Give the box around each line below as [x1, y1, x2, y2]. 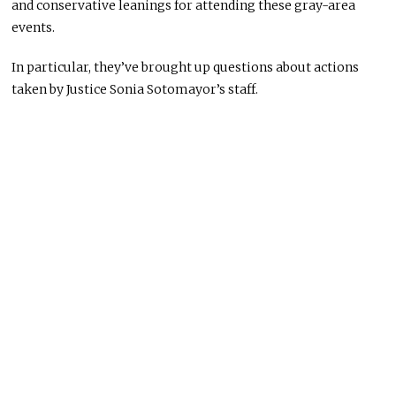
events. [11, 19, 56, 35]
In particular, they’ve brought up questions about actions [11, 58, 360, 75]
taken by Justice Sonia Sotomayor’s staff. [11, 80, 259, 97]
